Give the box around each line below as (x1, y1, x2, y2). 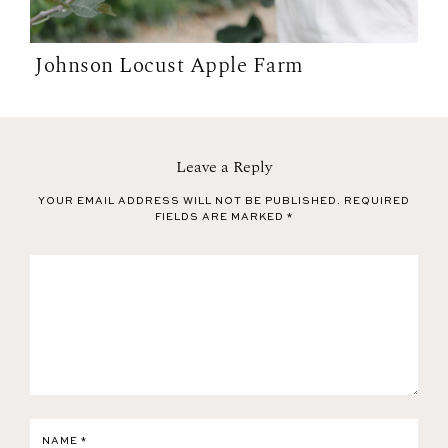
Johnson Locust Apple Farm (35, 50, 304, 83)
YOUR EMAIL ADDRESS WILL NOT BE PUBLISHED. (38, 196, 341, 207)
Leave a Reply (176, 155, 272, 180)
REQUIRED (344, 196, 410, 207)
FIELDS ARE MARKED (155, 212, 287, 223)
